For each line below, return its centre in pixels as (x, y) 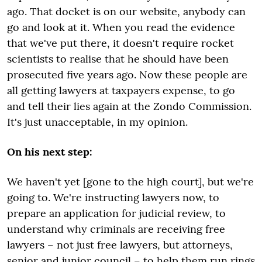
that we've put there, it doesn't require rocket (120, 43)
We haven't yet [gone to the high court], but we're (130, 182)
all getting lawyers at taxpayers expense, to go (121, 90)
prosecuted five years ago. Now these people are (127, 75)
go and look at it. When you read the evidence (121, 27)
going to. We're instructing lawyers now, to (113, 197)
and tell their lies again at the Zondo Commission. (129, 106)
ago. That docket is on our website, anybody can (126, 11)
